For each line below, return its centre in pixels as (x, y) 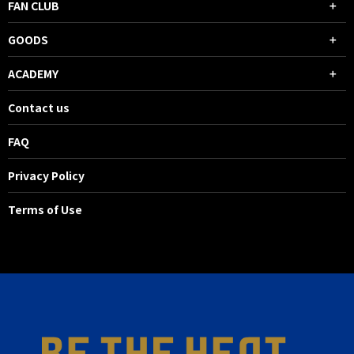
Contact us (39, 107)
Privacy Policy (46, 175)
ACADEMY (33, 73)
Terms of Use (45, 209)
